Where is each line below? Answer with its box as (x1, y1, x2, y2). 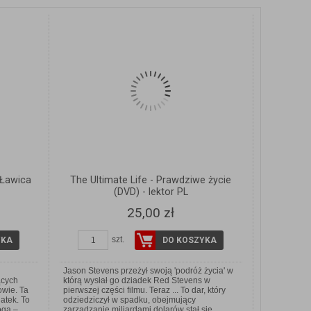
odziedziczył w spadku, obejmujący (62, 295, 196, 305)
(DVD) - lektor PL (113, 186, 188, 199)
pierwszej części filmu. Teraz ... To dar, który (62, 285, 226, 296)
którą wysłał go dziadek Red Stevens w (62, 276, 210, 286)
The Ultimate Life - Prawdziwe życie (70, 174, 232, 187)
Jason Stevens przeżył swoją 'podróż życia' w (62, 266, 233, 276)
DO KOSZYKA (162, 235, 217, 246)
